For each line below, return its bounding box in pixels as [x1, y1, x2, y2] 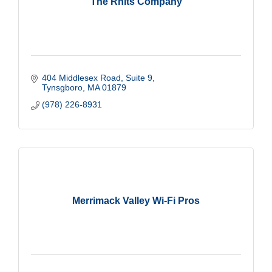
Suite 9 [125, 72, 152, 83]
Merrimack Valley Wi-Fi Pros [72, 195, 200, 206]
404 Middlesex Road [41, 72, 121, 83]
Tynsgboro [41, 82, 83, 92]
